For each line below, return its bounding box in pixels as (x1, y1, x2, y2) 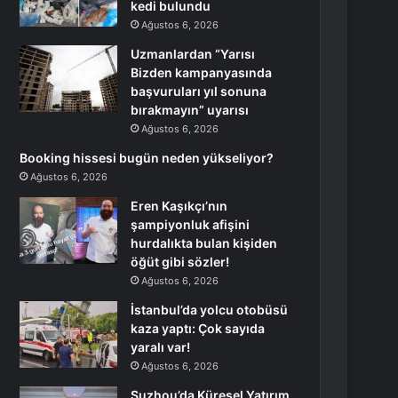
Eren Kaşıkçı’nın (131, 198, 228, 213)
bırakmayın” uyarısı (131, 102, 250, 117)
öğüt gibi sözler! (131, 254, 230, 269)
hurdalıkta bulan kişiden (131, 235, 278, 251)
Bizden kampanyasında (131, 65, 273, 80)
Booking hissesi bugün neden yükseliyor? (20, 150, 275, 165)
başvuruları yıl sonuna (131, 84, 267, 99)
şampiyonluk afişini (131, 217, 251, 232)
